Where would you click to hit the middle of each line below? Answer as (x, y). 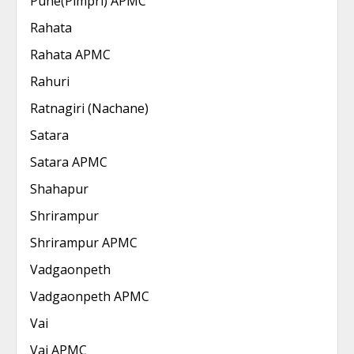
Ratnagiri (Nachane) (89, 108)
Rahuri (50, 81)
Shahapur (59, 189)
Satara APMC (69, 162)
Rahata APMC (70, 55)
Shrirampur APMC (84, 243)
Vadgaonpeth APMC (90, 296)
